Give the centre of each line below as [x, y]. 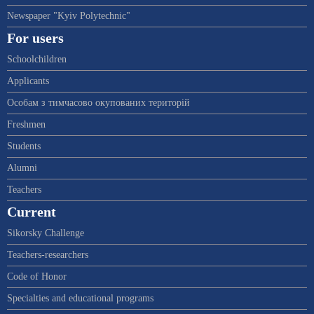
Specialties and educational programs [80, 299]
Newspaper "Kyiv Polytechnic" [69, 16]
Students [24, 146]
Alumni [22, 168]
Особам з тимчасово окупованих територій [98, 103]
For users [35, 39]
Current [32, 212]
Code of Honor [37, 277]
